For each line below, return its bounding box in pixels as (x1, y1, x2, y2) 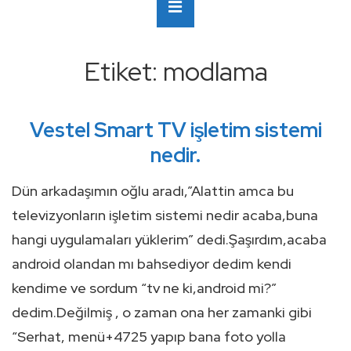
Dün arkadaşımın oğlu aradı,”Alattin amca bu (12, 182, 294, 200)
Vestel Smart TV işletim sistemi (29, 117, 322, 143)
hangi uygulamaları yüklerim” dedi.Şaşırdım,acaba (12, 230, 327, 248)
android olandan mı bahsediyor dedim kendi (12, 255, 291, 273)
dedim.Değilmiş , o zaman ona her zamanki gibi (12, 303, 312, 321)
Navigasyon (11, 13, 121, 40)
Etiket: (83, 54, 163, 89)
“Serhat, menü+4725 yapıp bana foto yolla (12, 327, 286, 346)
